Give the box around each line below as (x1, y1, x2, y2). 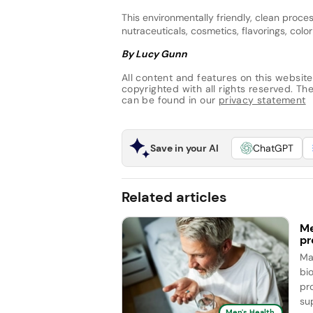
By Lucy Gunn (121, 47, 187, 60)
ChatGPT (252, 141, 293, 154)
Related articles (121, 187, 227, 206)
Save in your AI (150, 141, 219, 154)
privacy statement (218, 94, 306, 107)
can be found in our (121, 94, 219, 107)
